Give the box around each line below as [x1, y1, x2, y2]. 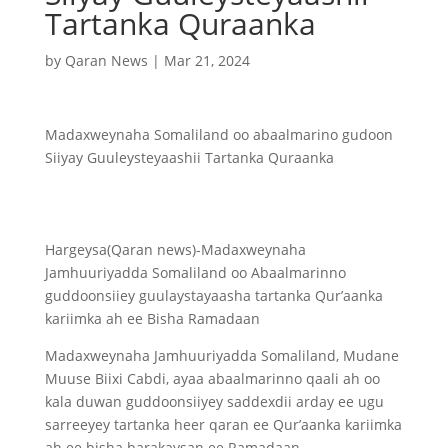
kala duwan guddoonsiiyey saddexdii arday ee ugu [44, 392, 384, 411]
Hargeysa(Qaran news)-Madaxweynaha [44, 240, 306, 259]
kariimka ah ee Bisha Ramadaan [44, 309, 260, 328]
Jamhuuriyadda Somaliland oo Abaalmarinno [44, 263, 346, 282]
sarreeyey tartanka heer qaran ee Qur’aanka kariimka [44, 415, 402, 434]
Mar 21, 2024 [163, 51, 250, 70]
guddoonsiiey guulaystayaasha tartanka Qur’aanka [44, 286, 383, 305]
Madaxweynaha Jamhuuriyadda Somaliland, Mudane [44, 346, 399, 365]
